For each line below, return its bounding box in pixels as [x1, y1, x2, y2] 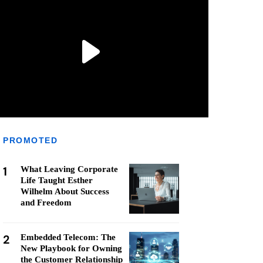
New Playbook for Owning [21, 244, 122, 253]
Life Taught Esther [21, 176, 93, 185]
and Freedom [21, 198, 72, 207]
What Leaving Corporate [21, 164, 118, 174]
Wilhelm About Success [21, 187, 109, 196]
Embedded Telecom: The [21, 232, 116, 242]
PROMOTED [3, 136, 58, 145]
